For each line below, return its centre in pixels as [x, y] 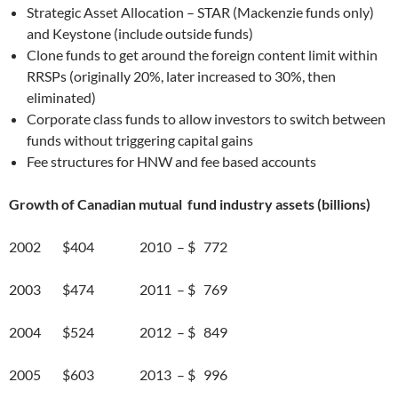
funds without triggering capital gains [140, 139]
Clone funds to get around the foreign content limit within [202, 54]
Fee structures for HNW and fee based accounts [171, 161]
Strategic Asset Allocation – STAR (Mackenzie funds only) [200, 12]
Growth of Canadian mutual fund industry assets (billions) [190, 203]
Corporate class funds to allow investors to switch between [206, 118]
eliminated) [61, 97]
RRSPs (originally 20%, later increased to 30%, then [181, 76]
